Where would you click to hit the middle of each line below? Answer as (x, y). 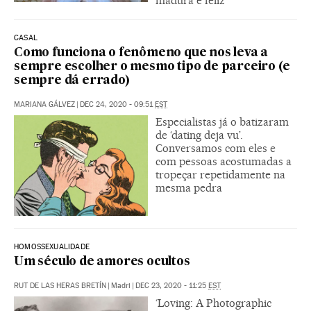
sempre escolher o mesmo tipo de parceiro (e (152, 67)
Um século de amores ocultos (102, 262)
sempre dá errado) (72, 81)
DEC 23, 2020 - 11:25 (172, 285)
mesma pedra (189, 187)
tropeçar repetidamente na (220, 174)
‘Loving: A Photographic (213, 303)
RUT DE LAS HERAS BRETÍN (60, 285)
